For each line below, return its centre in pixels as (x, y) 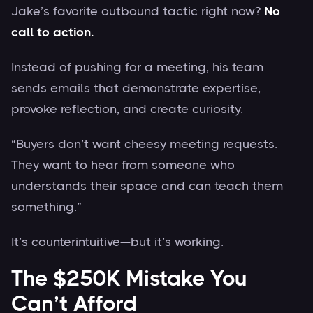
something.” (46, 206)
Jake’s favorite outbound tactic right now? (138, 11)
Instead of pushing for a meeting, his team (137, 67)
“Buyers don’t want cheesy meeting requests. (144, 144)
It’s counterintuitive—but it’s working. (117, 241)
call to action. (53, 32)
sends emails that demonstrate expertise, (136, 88)
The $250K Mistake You (129, 278)
